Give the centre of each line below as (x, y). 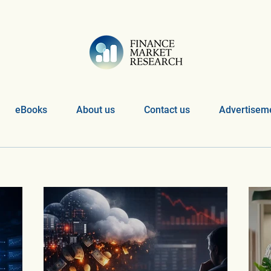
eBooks (31, 110)
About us (96, 110)
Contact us (167, 110)
